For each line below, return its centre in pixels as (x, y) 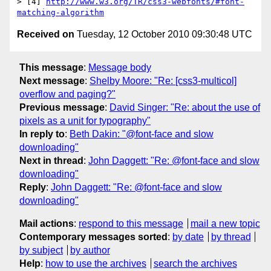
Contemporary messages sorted (93, 237)
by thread (231, 237)
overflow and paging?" (67, 94)
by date (188, 237)
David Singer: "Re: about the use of (185, 107)
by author (90, 250)
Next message (52, 80)
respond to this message (131, 223)
